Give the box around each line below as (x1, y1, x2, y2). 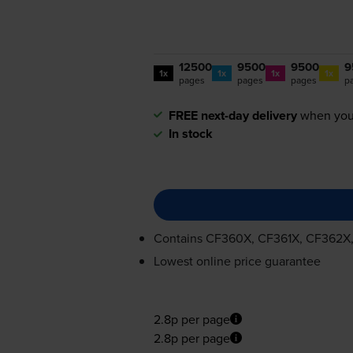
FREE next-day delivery (168, 106, 297, 124)
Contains (153, 229, 206, 247)
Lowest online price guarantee (153, 251, 321, 269)
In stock (168, 124, 213, 143)
